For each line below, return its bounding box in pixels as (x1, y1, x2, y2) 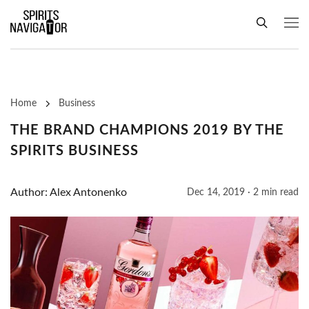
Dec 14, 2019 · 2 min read (187, 188, 299, 198)
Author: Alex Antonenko (10, 187, 127, 199)
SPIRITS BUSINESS (10, 144, 139, 159)
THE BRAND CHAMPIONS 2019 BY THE (10, 123, 284, 138)
